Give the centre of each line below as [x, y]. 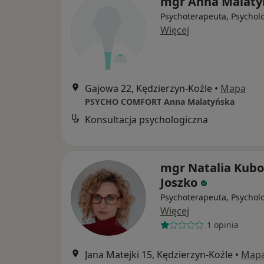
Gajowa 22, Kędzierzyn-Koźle [148, 88]
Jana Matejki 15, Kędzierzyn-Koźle [159, 254]
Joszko [179, 182]
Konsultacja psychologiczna [146, 119]
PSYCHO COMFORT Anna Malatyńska [160, 101]
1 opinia [222, 225]
